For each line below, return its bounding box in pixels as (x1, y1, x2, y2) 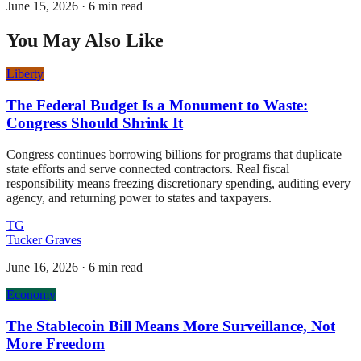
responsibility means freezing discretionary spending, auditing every (6, 176, 351, 190)
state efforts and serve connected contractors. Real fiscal (6, 161, 289, 176)
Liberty (6, 67, 44, 81)
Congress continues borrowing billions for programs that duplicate (6, 147, 342, 161)
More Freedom (6, 334, 105, 352)
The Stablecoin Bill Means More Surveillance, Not (6, 317, 335, 334)
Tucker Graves (6, 232, 81, 247)
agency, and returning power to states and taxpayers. (6, 190, 272, 205)
